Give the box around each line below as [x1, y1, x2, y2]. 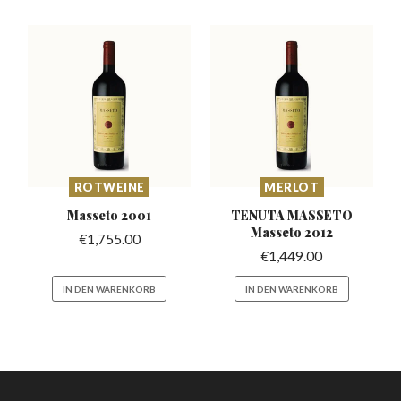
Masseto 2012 [250, 224, 333, 241]
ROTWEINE [73, 180, 145, 195]
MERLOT [264, 180, 320, 195]
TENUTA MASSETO [230, 207, 353, 224]
